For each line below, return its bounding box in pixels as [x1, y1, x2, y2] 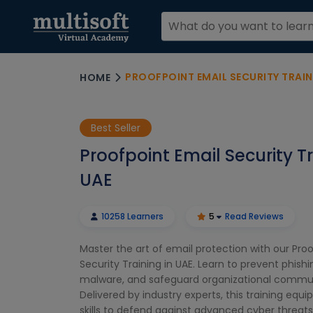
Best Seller [91, 121, 140, 135]
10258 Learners [99, 210, 163, 222]
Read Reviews [225, 210, 284, 222]
